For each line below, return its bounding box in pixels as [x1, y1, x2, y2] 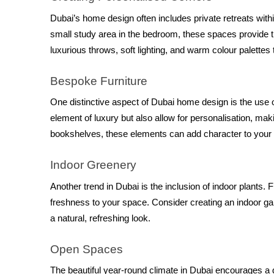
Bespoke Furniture [50, 74, 147, 87]
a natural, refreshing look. [50, 213, 150, 223]
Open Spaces [50, 243, 123, 256]
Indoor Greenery [50, 158, 136, 172]
